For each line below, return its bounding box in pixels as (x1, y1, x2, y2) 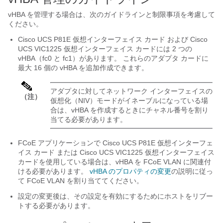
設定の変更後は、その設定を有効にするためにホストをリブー (18, 192, 213, 200)
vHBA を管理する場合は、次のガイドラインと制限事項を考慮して (8, 10, 215, 18)
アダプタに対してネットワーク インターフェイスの (50, 87, 213, 95)
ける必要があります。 (18, 167, 90, 175)
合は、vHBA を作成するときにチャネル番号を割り (50, 106, 209, 114)
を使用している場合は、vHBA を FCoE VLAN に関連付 (39, 158, 211, 166)
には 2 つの (156, 45, 192, 53)
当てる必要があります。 (50, 115, 127, 123)
